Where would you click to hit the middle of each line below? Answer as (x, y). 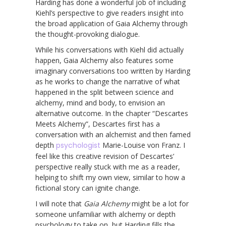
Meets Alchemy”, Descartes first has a (98, 124)
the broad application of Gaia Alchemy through (111, 23)
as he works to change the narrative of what (108, 81)
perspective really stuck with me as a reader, (108, 166)
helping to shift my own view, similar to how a (110, 177)
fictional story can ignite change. (88, 188)
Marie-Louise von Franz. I (143, 145)
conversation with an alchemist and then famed (113, 134)
